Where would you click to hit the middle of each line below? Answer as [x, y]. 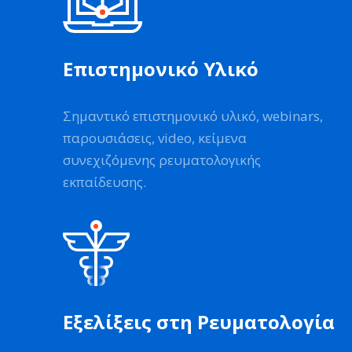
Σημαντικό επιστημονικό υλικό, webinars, [193, 116]
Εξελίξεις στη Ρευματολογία [199, 322]
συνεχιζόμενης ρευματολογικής [162, 160]
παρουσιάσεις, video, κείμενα [155, 138]
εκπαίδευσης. [104, 182]
